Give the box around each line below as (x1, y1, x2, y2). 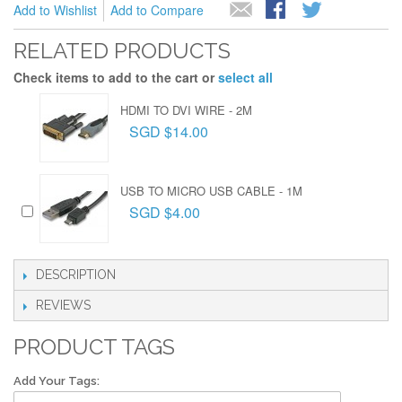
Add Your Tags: (13, 374, 100, 388)
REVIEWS (36, 298, 91, 312)
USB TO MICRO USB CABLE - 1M (120, 182, 302, 199)
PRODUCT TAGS (13, 334, 175, 360)
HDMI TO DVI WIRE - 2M (120, 101, 252, 118)
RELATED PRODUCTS (13, 38, 231, 64)
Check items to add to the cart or (13, 68, 218, 86)
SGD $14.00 (129, 121, 208, 142)
